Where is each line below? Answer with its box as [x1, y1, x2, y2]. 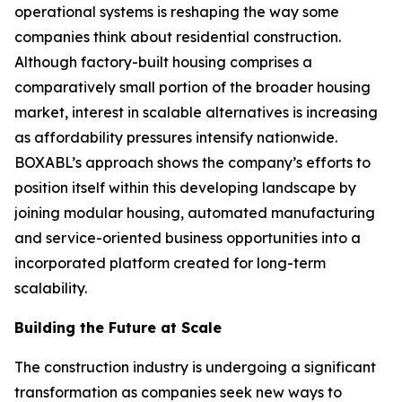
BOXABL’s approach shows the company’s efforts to [14, 153, 371, 171]
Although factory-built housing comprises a [14, 53, 312, 71]
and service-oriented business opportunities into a [14, 229, 361, 247]
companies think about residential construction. [14, 28, 341, 46]
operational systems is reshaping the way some [14, 3, 339, 21]
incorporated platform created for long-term [14, 254, 326, 272]
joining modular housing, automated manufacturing [14, 204, 375, 222]
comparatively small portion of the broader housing [14, 78, 371, 96]
